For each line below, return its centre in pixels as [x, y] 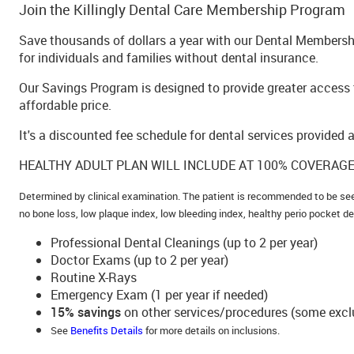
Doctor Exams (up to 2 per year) [139, 260]
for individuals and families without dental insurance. [169, 58]
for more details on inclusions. [211, 331]
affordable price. [65, 105]
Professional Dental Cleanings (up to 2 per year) [184, 243]
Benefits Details [107, 331]
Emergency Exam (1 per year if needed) [159, 295]
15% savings [86, 313]
